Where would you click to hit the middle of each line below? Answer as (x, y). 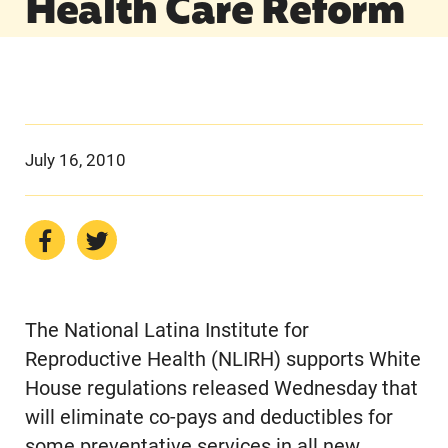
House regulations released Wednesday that (221, 389)
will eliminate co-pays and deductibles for (208, 418)
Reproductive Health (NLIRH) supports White (222, 360)
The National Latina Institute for (166, 331)
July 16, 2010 (75, 159)
